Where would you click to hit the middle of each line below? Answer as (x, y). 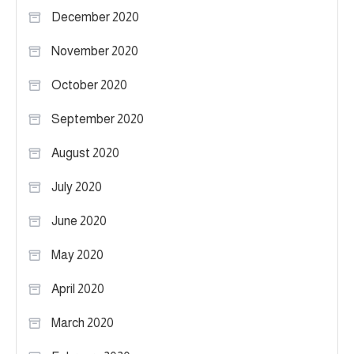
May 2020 (77, 255)
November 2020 (95, 51)
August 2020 (85, 153)
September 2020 (98, 119)
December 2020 (95, 17)
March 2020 (83, 323)
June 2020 (79, 221)
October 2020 (89, 85)
